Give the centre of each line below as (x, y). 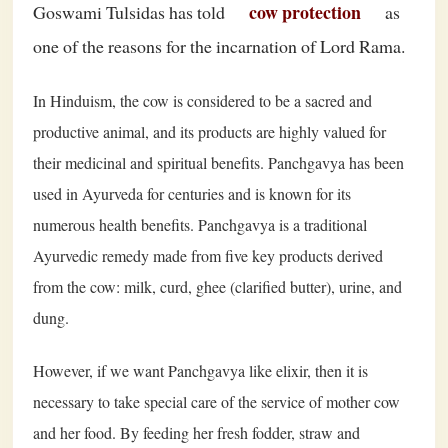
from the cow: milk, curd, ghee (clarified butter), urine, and (217, 286)
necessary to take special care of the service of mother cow (216, 401)
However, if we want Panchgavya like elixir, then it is (200, 370)
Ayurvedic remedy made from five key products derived (208, 255)
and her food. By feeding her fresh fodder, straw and (196, 432)
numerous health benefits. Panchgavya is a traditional (200, 224)
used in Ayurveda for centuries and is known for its (192, 193)
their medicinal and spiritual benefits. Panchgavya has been (218, 162)
